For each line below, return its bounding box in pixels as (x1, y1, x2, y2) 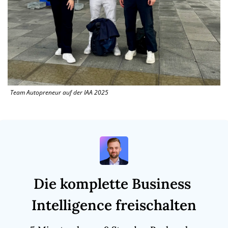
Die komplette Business (34, 174, 191, 193)
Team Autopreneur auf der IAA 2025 (10, 88, 113, 97)
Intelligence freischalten (32, 195, 196, 214)
